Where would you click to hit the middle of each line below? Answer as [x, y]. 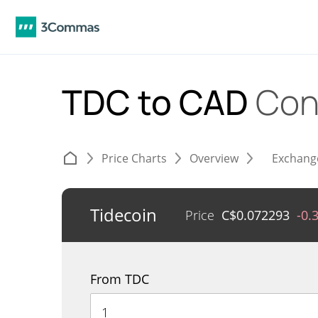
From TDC [120, 279]
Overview [214, 158]
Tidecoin [124, 215]
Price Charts [134, 158]
